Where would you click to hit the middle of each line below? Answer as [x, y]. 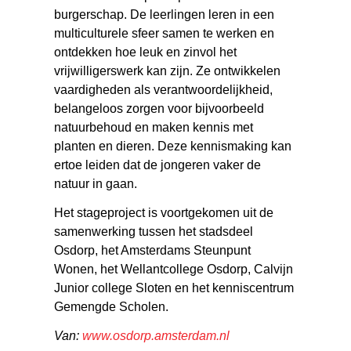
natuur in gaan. [96, 184]
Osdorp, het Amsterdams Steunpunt [153, 251]
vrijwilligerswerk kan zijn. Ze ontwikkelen [168, 71]
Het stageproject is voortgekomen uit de [164, 213]
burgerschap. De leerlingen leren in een [165, 15]
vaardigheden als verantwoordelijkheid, [164, 90]
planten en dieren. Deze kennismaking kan [173, 147]
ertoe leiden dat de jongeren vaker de [158, 165]
